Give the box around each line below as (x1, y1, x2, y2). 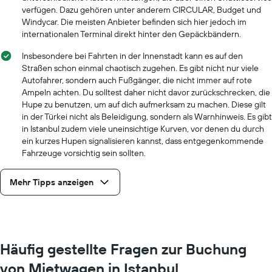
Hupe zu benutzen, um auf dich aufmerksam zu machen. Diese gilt (22, 98, 266, 110)
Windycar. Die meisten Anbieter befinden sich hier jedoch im (22, 16, 246, 27)
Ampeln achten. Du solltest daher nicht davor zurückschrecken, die (22, 86, 270, 98)
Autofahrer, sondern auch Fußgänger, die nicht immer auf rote (22, 74, 252, 86)
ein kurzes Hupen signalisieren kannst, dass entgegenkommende (22, 135, 263, 146)
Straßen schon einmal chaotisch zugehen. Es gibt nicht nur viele (22, 62, 259, 73)
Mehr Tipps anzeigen (10, 176, 93, 188)
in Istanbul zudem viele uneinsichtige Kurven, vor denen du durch (22, 123, 264, 134)
